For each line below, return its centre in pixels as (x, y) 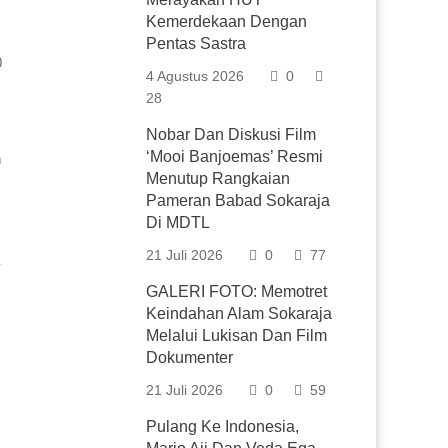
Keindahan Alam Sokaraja (239, 313)
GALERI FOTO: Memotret (237, 291)
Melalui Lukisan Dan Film (237, 335)
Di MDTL (178, 222)
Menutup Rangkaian (218, 178)
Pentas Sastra (196, 43)
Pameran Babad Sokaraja (238, 200)
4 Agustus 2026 (195, 76)
